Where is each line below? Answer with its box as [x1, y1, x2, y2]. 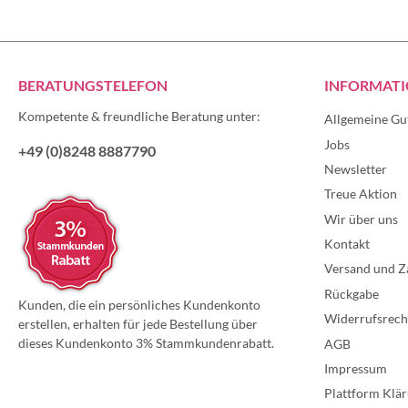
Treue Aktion [324, 186, 397, 202]
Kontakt [324, 236, 370, 252]
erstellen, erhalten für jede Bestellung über [18, 316, 258, 332]
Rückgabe [324, 285, 379, 301]
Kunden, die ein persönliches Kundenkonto [18, 297, 260, 313]
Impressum [324, 361, 387, 377]
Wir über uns [324, 210, 398, 227]
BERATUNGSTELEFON [18, 76, 168, 95]
